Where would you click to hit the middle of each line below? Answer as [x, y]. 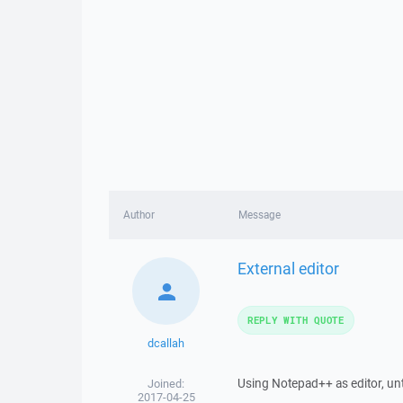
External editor [288, 268]
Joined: [166, 384]
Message [259, 215]
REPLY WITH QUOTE [296, 320]
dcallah [166, 343]
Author [139, 215]
